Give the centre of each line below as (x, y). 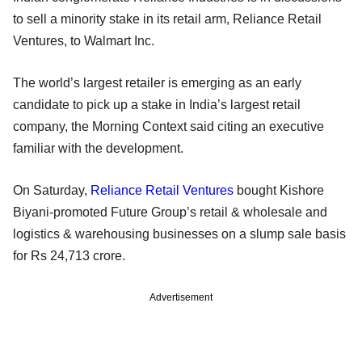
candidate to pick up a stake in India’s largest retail (157, 104)
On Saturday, (52, 190)
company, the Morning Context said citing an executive (168, 126)
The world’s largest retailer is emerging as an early (157, 82)
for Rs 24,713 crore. (71, 255)
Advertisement (181, 297)
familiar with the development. (98, 148)
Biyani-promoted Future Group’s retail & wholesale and (170, 212)
